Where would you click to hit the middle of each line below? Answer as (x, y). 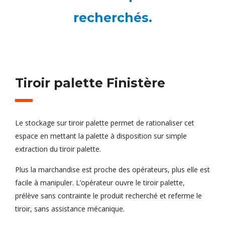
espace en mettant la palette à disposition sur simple (101, 136)
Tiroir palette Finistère (90, 83)
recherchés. (113, 18)
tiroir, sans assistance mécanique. (70, 209)
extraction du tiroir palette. (58, 149)
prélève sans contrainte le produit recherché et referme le (108, 196)
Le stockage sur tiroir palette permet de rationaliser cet (105, 123)
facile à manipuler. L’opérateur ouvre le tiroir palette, (100, 183)
